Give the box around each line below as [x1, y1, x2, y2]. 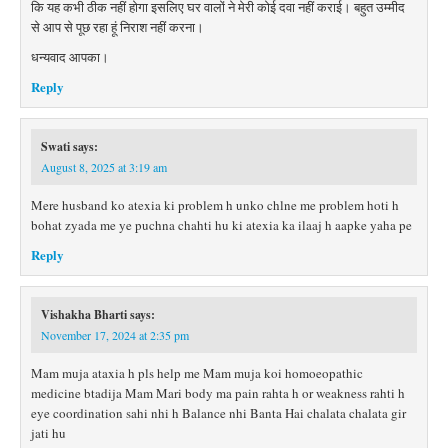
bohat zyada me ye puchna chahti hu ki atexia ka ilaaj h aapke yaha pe [31, 216, 412, 234]
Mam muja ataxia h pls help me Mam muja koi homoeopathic [31, 364, 363, 382]
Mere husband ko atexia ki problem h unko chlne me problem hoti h [31, 196, 399, 214]
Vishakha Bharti [41, 306, 127, 323]
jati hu [31, 424, 66, 442]
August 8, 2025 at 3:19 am [41, 159, 167, 175]
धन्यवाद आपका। [31, 48, 109, 66]
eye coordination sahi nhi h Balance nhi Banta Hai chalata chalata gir [31, 404, 406, 422]
